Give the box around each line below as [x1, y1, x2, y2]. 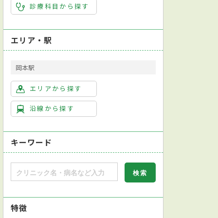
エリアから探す [30, 83, 82, 93]
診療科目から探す [30, 1, 90, 11]
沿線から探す [30, 103, 75, 113]
